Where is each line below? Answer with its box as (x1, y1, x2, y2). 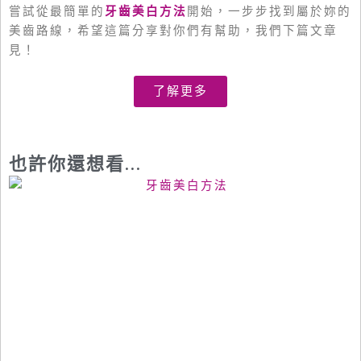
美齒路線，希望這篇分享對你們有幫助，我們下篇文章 (9, 23, 338, 39)
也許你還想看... (9, 154, 142, 175)
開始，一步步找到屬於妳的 (187, 4, 351, 19)
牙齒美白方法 (105, 4, 187, 19)
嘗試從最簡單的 (9, 4, 105, 19)
